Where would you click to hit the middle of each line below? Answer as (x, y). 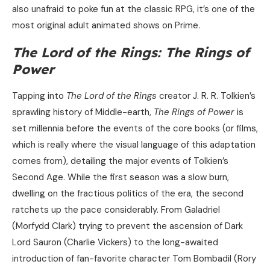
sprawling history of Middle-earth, (83, 112)
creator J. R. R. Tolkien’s (206, 96)
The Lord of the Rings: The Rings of (131, 53)
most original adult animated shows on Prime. (106, 26)
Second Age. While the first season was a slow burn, (121, 177)
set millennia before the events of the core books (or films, (135, 129)
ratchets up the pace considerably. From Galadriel (116, 210)
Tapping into (39, 96)
